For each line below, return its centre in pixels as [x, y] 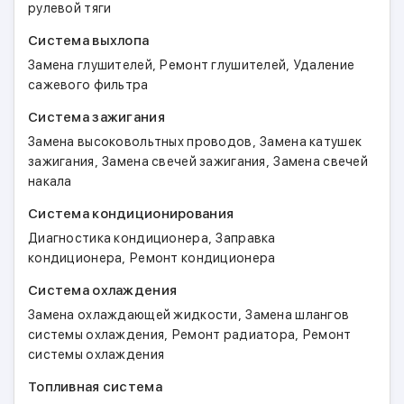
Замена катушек [311, 142]
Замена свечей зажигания [184, 161]
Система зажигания [96, 117]
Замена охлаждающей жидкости [133, 315]
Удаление [324, 65]
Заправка [246, 238]
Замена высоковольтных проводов [140, 142]
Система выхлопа [89, 41]
